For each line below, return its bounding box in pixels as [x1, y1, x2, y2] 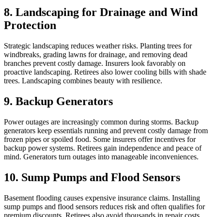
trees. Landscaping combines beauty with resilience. [4, 77, 162, 85]
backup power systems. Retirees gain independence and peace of [4, 144, 201, 153]
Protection [4, 19, 56, 32]
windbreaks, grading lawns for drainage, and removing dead [4, 50, 187, 59]
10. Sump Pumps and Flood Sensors [4, 171, 180, 184]
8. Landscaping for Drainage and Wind [4, 6, 198, 19]
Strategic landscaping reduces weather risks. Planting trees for [4, 42, 192, 50]
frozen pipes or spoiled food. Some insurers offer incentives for [4, 135, 196, 144]
